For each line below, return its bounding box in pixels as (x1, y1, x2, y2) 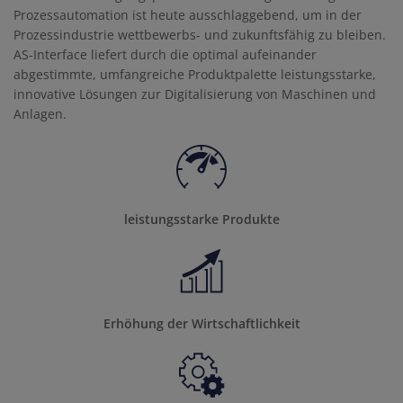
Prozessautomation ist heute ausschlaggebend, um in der (13, 6, 362, 23)
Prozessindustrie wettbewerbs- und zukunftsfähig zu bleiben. (13, 26, 386, 43)
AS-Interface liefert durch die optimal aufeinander (13, 46, 317, 63)
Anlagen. (13, 105, 67, 122)
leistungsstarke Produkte (123, 210, 280, 228)
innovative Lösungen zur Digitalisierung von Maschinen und (13, 85, 376, 103)
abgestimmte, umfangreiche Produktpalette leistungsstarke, (13, 66, 376, 83)
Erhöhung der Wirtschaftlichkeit (103, 315, 300, 333)
